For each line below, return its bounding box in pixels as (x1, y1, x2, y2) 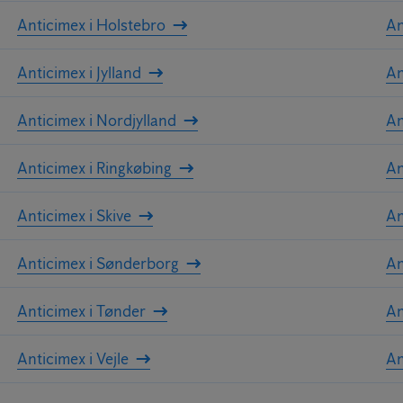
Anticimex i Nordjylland (16, 110, 176, 130)
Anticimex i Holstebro (16, 14, 166, 35)
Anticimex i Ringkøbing (16, 157, 172, 178)
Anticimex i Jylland (16, 62, 141, 83)
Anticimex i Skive (16, 205, 131, 226)
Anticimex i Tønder (16, 300, 146, 321)
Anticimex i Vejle (16, 348, 129, 369)
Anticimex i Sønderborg (16, 253, 179, 273)
